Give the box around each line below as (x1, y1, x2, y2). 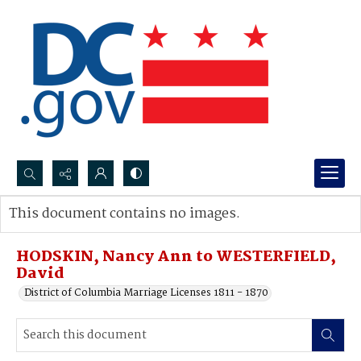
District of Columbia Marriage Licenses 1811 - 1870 (24, 284, 268, 301)
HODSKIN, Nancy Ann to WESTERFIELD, (16, 245, 336, 269)
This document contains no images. (9, 203, 240, 225)
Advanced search (25, 222, 108, 239)
